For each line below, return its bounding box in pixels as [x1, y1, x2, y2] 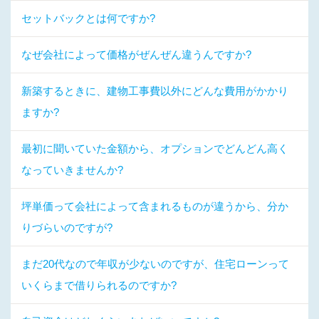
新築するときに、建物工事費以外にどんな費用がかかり [21, 85, 288, 97]
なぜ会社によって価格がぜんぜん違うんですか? [21, 48, 251, 61]
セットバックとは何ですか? [21, 12, 155, 24]
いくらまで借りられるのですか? [21, 279, 177, 291]
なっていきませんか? [21, 164, 123, 176]
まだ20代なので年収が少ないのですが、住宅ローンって [21, 258, 289, 270]
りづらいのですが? [21, 221, 113, 234]
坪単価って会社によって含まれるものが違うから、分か [21, 200, 288, 212]
